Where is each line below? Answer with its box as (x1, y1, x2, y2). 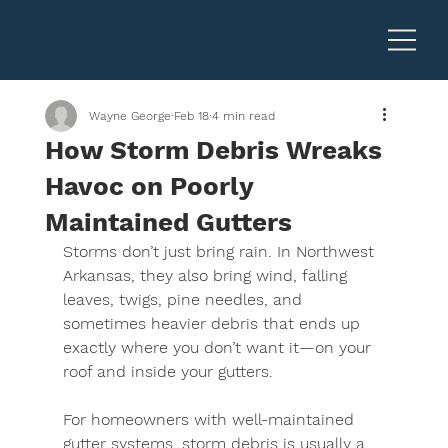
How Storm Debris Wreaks (44, 135, 382, 165)
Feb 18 (173, 109, 209, 123)
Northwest (295, 242, 379, 261)
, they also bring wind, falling (130, 266, 352, 285)
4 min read (211, 109, 275, 123)
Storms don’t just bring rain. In (62, 242, 296, 261)
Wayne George (88, 109, 171, 123)
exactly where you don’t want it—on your (62, 338, 376, 357)
